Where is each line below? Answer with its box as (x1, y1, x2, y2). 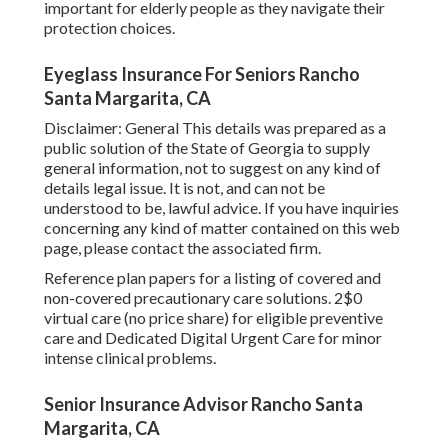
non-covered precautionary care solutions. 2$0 (44, 288, 362, 308)
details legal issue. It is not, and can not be (44, 178, 325, 198)
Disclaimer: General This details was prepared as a (44, 118, 386, 138)
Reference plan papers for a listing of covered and (44, 268, 381, 288)
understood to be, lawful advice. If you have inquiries (44, 198, 399, 218)
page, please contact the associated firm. (44, 238, 321, 258)
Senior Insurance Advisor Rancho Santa (44, 393, 363, 416)
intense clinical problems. (44, 348, 216, 368)
